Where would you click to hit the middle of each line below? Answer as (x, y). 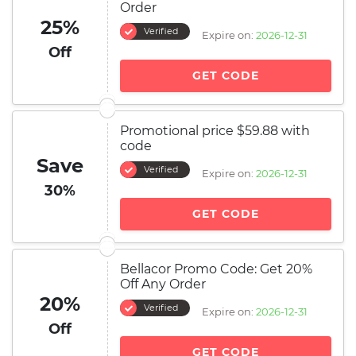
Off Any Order (163, 284)
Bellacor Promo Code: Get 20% (216, 269)
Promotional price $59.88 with (215, 131)
